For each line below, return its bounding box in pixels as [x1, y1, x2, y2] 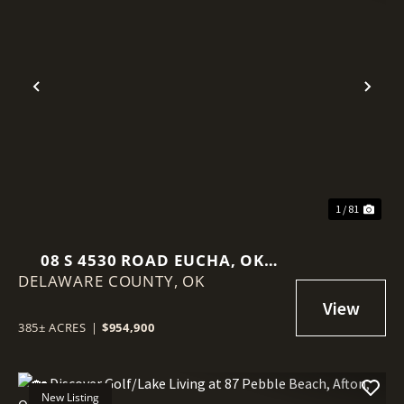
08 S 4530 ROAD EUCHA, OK [40, 249, 265, 271]
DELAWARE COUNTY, [18, 270, 183, 291]
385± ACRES [18, 318, 87, 335]
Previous [35, 87, 114, 115]
